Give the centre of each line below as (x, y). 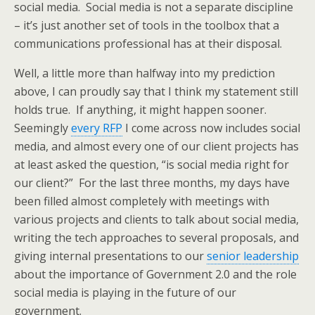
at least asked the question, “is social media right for (152, 165)
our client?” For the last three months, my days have (152, 183)
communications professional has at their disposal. (148, 44)
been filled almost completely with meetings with (142, 201)
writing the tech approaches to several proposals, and (156, 238)
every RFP (97, 128)
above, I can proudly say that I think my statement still (156, 91)
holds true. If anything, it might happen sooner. (142, 110)
